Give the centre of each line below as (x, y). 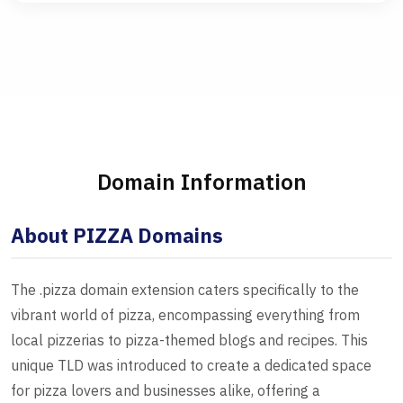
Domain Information (201, 182)
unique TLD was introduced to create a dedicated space (191, 366)
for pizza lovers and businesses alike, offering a (166, 391)
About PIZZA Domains (117, 236)
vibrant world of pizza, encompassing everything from (185, 315)
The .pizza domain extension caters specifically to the (185, 290)
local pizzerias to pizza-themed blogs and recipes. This (189, 340)
